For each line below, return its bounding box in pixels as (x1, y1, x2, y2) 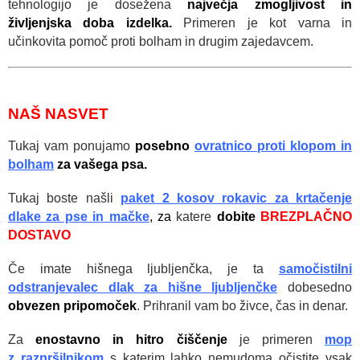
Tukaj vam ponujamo (8, 138, 135, 153)
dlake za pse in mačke (8, 209, 149, 223)
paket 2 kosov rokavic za (121, 190, 296, 205)
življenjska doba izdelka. (8, 16, 172, 31)
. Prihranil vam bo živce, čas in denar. (137, 298, 348, 313)
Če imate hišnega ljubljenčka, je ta (8, 261, 279, 276)
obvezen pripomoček (8, 298, 137, 313)
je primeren (239, 332, 325, 346)
